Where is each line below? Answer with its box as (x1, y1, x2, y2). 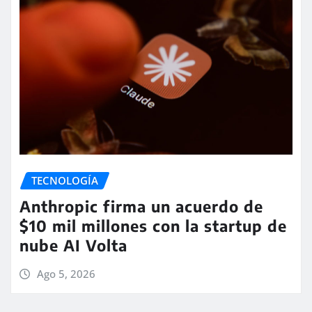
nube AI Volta (19, 235, 127, 255)
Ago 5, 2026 (36, 266, 95, 281)
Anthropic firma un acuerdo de (19, 196, 263, 216)
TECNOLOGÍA (31, 173, 98, 187)
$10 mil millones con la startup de (19, 215, 287, 235)
